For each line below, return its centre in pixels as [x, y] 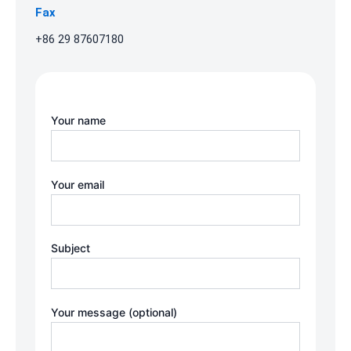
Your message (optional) [114, 312]
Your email [78, 184]
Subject [71, 248]
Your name [78, 121]
